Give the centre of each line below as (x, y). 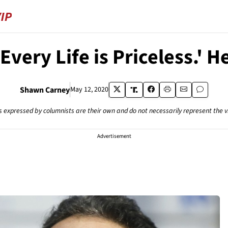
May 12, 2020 (90, 90)
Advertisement (114, 136)
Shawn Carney (45, 90)
